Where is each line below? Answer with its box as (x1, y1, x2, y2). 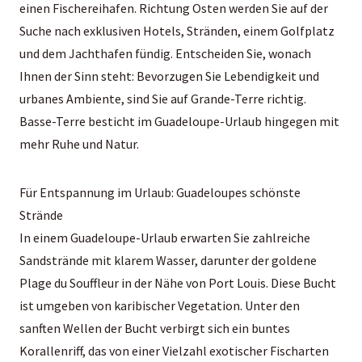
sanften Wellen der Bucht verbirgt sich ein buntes (19, 319, 290, 336)
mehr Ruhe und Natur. (19, 135, 139, 152)
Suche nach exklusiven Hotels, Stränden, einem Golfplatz (19, 22, 335, 39)
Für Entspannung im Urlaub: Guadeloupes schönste (19, 183, 301, 200)
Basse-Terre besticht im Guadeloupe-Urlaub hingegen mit (19, 112, 339, 129)
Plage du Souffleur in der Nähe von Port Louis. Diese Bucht (19, 274, 336, 291)
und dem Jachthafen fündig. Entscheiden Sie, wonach (19, 44, 311, 61)
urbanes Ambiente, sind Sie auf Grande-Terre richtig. (19, 90, 306, 107)
